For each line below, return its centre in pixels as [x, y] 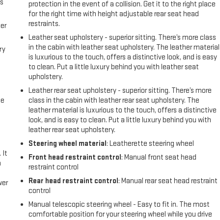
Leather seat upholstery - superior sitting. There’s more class [123, 37]
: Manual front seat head [159, 157]
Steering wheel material [68, 143]
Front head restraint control [75, 157]
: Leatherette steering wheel [151, 143]
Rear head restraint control [74, 181]
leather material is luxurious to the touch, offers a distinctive [123, 110]
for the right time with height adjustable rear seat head [114, 14]
